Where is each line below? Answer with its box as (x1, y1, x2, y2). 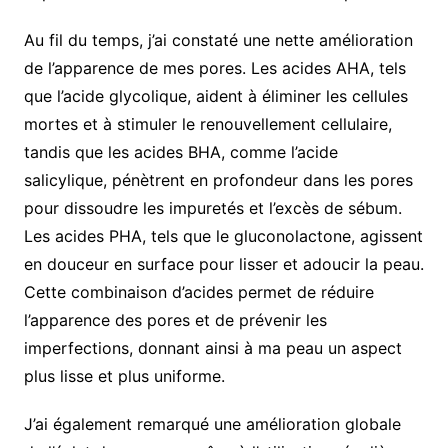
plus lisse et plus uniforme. (23, 366, 225, 387)
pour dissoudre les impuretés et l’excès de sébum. (23, 198, 402, 219)
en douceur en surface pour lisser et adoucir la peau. (23, 254, 424, 275)
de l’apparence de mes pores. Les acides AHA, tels (23, 58, 406, 79)
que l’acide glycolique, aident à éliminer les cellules (23, 86, 408, 107)
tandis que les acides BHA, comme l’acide (23, 142, 338, 163)
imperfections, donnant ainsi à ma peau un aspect (23, 338, 402, 359)
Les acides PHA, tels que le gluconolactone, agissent (23, 226, 423, 247)
